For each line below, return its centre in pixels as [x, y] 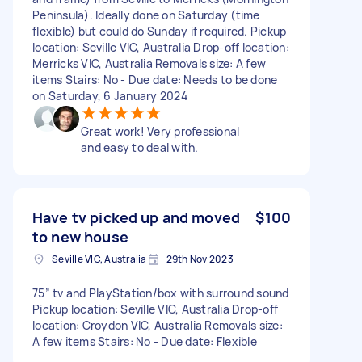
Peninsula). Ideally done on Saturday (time [146, 15]
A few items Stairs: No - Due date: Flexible [145, 341]
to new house [80, 236]
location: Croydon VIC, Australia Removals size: [158, 325]
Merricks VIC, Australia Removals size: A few [149, 63]
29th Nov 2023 [200, 259]
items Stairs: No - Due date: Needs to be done [155, 79]
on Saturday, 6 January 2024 [110, 95]
